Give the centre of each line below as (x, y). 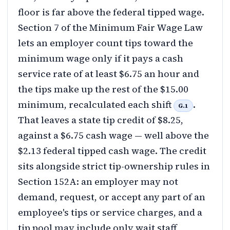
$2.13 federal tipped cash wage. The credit (112, 151)
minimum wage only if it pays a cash (101, 59)
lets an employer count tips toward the (106, 43)
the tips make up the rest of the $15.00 (103, 89)
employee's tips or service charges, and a (110, 213)
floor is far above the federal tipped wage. (111, 12)
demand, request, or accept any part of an (112, 197)
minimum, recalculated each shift (96, 105)
